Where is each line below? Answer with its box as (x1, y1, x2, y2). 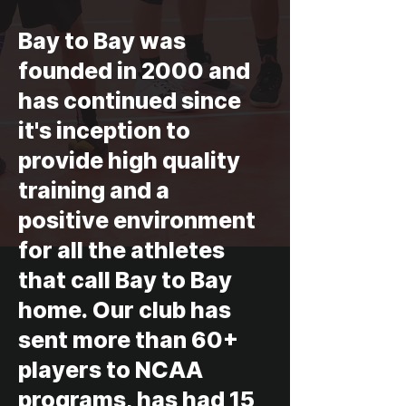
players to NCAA (18, 356, 203, 383)
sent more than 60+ (18, 326, 238, 353)
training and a (18, 177, 169, 204)
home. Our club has (18, 296, 231, 324)
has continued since (18, 87, 241, 114)
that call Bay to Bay (18, 266, 232, 294)
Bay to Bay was (18, 27, 186, 54)
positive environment (18, 207, 256, 234)
